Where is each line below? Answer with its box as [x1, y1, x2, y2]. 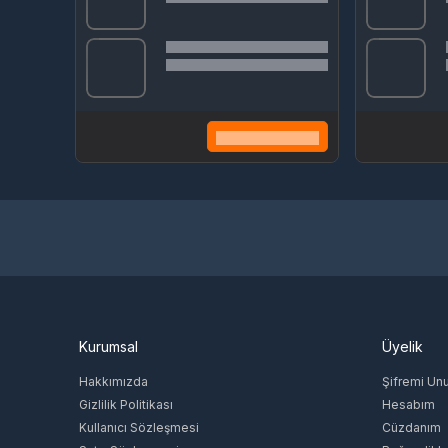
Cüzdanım [381, 419, 441, 435]
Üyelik [381, 337, 423, 355]
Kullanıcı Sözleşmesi [79, 419, 200, 435]
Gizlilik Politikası [79, 396, 174, 412]
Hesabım [381, 396, 435, 412]
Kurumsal [79, 337, 139, 355]
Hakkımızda [79, 373, 149, 389]
